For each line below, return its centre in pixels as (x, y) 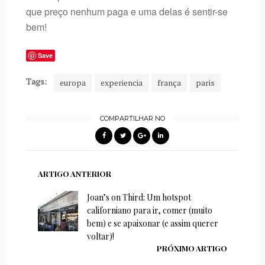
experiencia (121, 83)
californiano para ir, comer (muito (149, 211)
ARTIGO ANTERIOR (74, 174)
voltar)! (100, 237)
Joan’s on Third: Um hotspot (139, 198)
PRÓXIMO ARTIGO (192, 248)
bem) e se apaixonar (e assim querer (152, 224)
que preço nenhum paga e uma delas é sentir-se (127, 12)
